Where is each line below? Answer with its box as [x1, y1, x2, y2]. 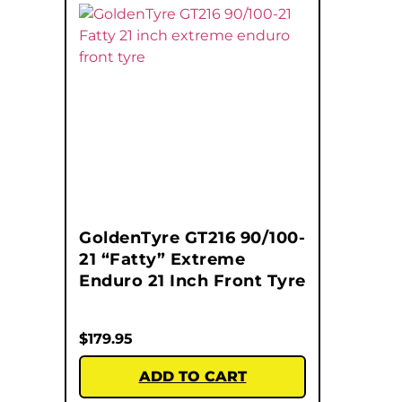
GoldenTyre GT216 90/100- [79, 228, 305, 249]
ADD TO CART [138, 368, 247, 386]
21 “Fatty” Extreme [79, 249, 245, 270]
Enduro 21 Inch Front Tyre [79, 271, 306, 292]
